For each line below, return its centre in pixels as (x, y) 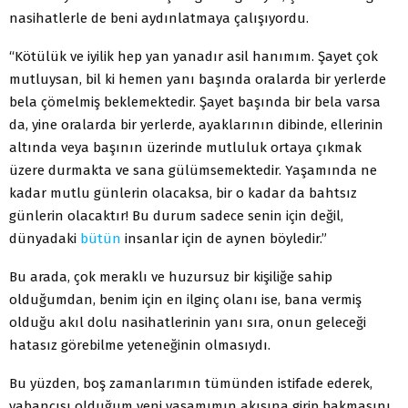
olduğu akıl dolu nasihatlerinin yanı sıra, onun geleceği (188, 322)
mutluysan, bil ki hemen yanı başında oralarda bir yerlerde (198, 79)
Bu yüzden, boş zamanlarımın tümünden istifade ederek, (191, 383)
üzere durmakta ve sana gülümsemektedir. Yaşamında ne (193, 170)
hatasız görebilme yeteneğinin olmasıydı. (140, 345)
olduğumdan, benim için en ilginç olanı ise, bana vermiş (185, 299)
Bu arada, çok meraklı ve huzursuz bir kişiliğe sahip (171, 276)
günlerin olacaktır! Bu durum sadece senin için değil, (176, 215)
